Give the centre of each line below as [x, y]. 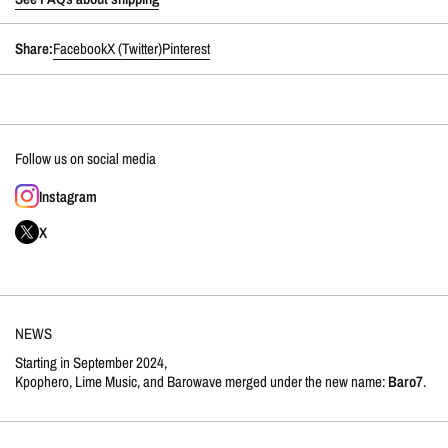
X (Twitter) [134, 49]
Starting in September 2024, [91, 362]
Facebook [80, 49]
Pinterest [186, 49]
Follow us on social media [85, 159]
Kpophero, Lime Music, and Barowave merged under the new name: [201, 381]
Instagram [68, 196]
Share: [34, 49]
